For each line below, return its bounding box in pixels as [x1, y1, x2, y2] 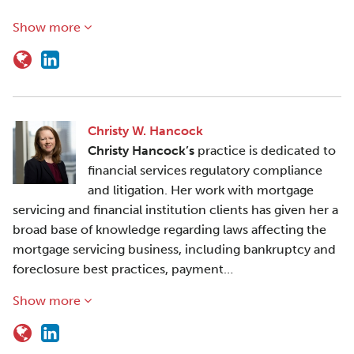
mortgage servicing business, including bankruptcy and [13, 242, 336, 257]
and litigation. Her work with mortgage [88, 183, 314, 198]
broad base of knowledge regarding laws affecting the [13, 222, 326, 237]
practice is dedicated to [194, 143, 336, 158]
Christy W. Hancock [88, 123, 203, 138]
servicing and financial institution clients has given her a [13, 202, 338, 217]
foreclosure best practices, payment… [13, 262, 233, 277]
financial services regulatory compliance [88, 163, 322, 178]
